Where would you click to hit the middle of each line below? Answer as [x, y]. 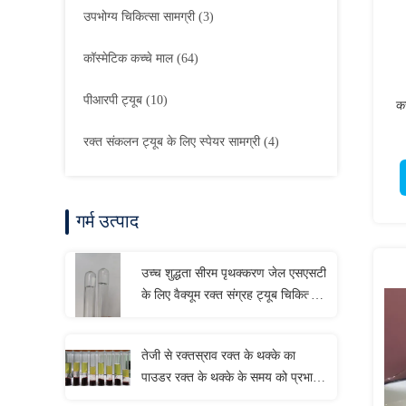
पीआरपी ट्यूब [113, 100]
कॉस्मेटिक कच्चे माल [128, 58]
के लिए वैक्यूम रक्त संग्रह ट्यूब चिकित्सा [230, 295]
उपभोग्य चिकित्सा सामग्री [139, 17]
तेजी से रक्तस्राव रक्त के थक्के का [218, 356]
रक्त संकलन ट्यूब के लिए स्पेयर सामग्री [172, 142]
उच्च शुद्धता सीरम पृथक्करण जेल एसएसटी [234, 273]
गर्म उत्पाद [107, 221]
